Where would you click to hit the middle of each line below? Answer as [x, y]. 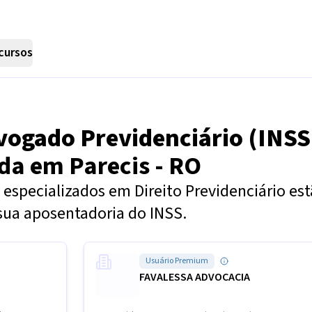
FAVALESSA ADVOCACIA [195, 277]
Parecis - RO [135, 166]
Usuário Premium [177, 261]
